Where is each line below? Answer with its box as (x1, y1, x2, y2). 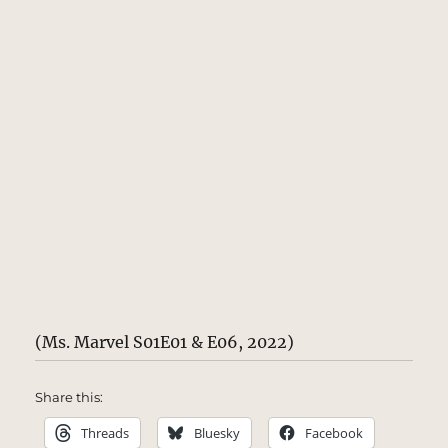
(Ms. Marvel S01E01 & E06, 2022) (35, 331, 295, 352)
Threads (81, 423, 130, 442)
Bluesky (194, 423, 241, 442)
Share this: (35, 388, 104, 405)
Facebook (305, 423, 364, 442)
